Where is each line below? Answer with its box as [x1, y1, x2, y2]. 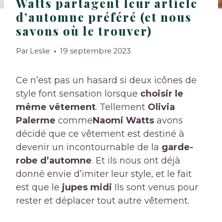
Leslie [30, 47, 51, 56]
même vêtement [16, 102, 96, 113]
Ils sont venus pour [114, 182, 198, 193]
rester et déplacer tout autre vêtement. [16, 195, 189, 207]
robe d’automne [16, 155, 92, 166]
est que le [16, 182, 62, 193]
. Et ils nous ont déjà [92, 155, 180, 166]
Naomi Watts [93, 115, 154, 126]
